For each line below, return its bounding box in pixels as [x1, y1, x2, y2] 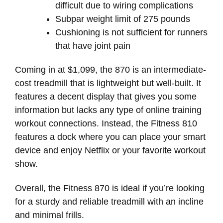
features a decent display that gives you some [15, 92, 197, 102]
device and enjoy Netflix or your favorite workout [15, 145, 206, 156]
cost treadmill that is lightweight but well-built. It [15, 78, 201, 89]
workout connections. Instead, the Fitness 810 [15, 118, 197, 129]
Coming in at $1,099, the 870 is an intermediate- [15, 65, 206, 75]
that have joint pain [55, 40, 130, 51]
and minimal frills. [15, 210, 87, 220]
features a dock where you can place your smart [15, 132, 206, 142]
